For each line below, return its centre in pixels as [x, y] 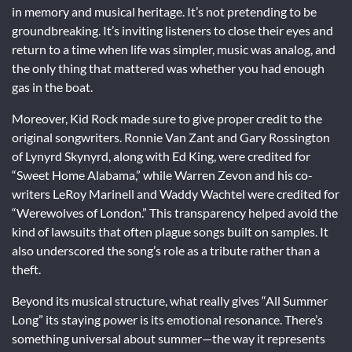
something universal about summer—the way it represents [169, 338]
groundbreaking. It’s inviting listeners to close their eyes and [172, 30]
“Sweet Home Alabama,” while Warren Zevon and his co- [162, 174]
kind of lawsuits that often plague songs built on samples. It [170, 231]
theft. [26, 269]
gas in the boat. [52, 86]
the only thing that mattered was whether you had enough [168, 68]
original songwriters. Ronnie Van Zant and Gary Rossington [171, 137]
